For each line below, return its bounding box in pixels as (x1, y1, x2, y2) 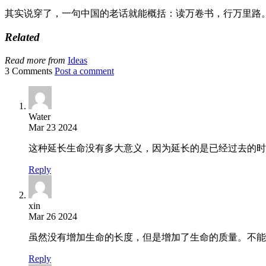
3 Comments (5, 66, 52, 77)
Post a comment (55, 66, 114, 77)
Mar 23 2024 (28, 122, 77, 133)
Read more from (5, 55, 65, 66)
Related (5, 31, 40, 44)
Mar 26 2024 (28, 211, 77, 222)
